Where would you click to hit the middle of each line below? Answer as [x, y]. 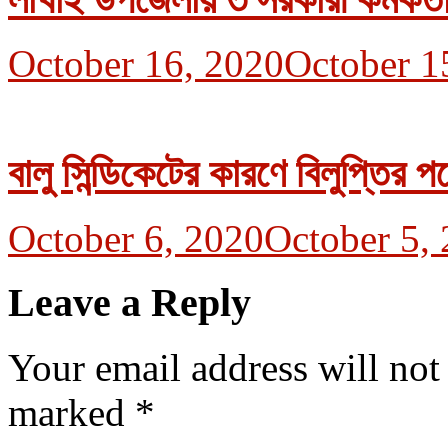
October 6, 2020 [136, 238]
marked [71, 413]
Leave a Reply [129, 303]
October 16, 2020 [146, 64]
